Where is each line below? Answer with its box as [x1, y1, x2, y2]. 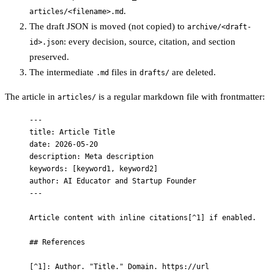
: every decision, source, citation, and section [64, 37, 235, 47]
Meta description [85, 152, 154, 161]
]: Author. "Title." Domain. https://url [42, 262, 209, 272]
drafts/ [139, 68, 169, 78]
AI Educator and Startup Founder [64, 177, 196, 186]
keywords [29, 165, 64, 174]
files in [109, 67, 139, 78]
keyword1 [76, 165, 111, 174]
